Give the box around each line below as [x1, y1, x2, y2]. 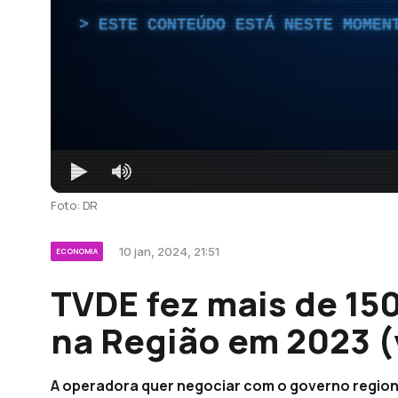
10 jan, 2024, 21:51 [119, 243, 219, 259]
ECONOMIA [56, 245, 98, 256]
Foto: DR [51, 196, 98, 213]
